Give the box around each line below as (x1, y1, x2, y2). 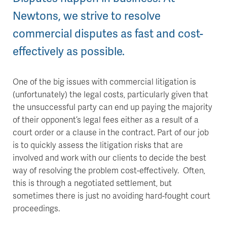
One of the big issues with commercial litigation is (13, 75, 196, 87)
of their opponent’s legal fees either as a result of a (13, 113, 199, 125)
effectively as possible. (13, 43, 125, 59)
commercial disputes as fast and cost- (13, 25, 203, 41)
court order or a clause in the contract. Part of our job (13, 126, 209, 138)
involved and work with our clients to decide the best (13, 152, 206, 163)
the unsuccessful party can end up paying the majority (13, 101, 212, 112)
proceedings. (13, 202, 62, 214)
